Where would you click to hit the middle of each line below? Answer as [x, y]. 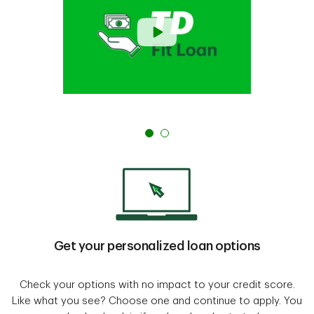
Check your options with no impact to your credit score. [157, 285]
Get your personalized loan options [157, 246]
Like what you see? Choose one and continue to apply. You [157, 301]
